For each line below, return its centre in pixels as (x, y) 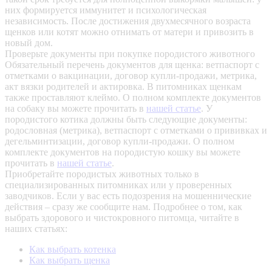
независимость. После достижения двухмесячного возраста (128, 21)
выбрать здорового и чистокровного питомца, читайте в (122, 218)
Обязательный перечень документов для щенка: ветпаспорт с (132, 65)
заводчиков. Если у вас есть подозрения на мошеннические (128, 196)
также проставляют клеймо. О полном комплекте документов (133, 98)
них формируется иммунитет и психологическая (106, 10)
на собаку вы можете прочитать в (76, 109)
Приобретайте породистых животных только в (102, 174)
